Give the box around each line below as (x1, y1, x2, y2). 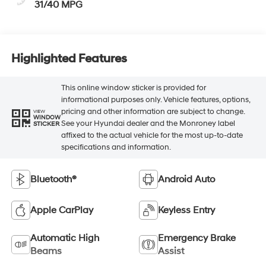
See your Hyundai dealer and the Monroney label (61, 119, 235, 129)
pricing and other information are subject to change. (61, 107, 245, 117)
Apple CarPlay (30, 204, 93, 216)
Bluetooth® (30, 173, 77, 185)
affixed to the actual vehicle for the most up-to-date (61, 131, 243, 141)
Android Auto (158, 173, 215, 185)
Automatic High (30, 232, 99, 244)
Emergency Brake (158, 232, 236, 244)
